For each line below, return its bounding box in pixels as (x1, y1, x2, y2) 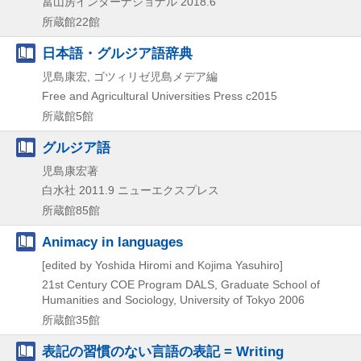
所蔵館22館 (42, 15, 100, 28)
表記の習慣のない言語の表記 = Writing (42, 342, 284, 359)
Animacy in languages (42, 233, 183, 250)
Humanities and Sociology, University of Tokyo (42, 293, 276, 306)
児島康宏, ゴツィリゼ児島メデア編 (42, 69, 218, 83)
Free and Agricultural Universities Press (42, 89, 243, 102)
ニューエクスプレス (118, 183, 219, 197)
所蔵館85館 (42, 203, 100, 217)
